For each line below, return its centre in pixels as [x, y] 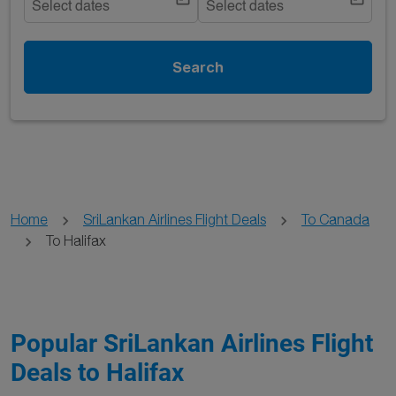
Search [198, 67]
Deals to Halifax [97, 373]
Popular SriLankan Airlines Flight [192, 343]
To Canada [335, 219]
